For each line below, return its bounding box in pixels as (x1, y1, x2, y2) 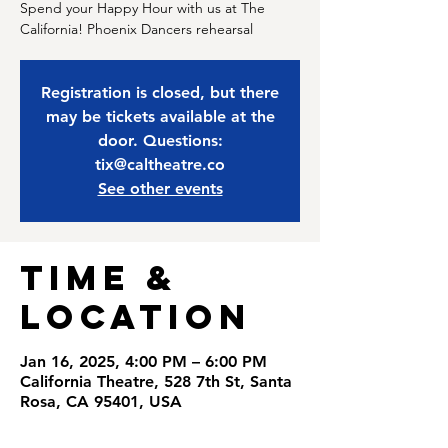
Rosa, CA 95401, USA (20, 392, 182, 411)
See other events (97, 179, 223, 198)
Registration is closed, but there (41, 83, 279, 102)
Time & (20, 256, 178, 299)
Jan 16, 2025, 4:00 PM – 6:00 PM (20, 352, 267, 371)
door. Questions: (97, 131, 223, 150)
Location (20, 295, 252, 338)
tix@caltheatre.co (95, 155, 225, 174)
